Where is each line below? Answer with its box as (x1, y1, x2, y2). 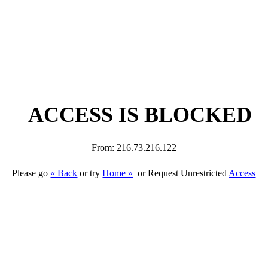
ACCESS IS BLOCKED (28, 103, 252, 127)
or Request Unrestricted (135, 168, 229, 178)
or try (77, 168, 103, 178)
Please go (12, 168, 51, 178)
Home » (102, 168, 133, 178)
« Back (50, 168, 78, 178)
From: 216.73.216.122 (91, 142, 176, 153)
